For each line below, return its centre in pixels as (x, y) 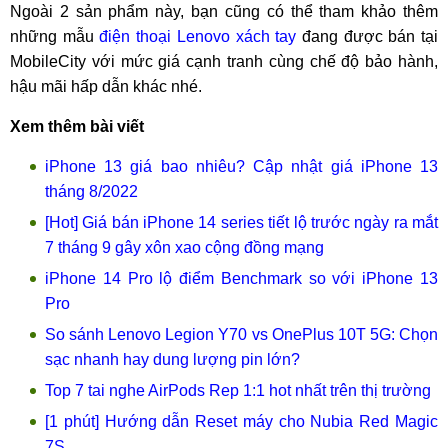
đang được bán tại (367, 36)
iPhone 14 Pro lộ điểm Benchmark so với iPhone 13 (241, 278)
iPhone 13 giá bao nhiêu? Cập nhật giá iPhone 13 (241, 166)
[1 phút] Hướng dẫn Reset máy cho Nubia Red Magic (241, 421)
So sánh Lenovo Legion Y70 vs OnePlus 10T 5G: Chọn (241, 334)
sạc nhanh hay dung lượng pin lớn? (172, 359)
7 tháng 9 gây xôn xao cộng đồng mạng (184, 247)
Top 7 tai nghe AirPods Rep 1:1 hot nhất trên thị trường (238, 390)
